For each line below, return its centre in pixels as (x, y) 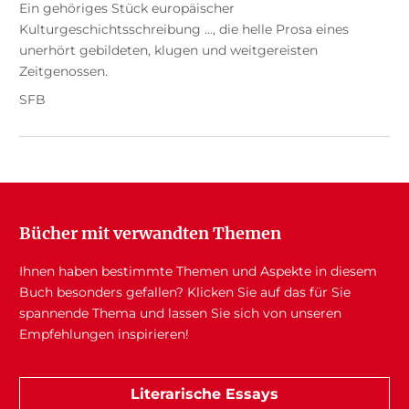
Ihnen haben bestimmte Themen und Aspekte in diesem (198, 271)
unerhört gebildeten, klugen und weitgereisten (168, 50)
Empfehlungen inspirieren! (104, 334)
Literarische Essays (204, 393)
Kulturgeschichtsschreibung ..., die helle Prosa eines (184, 29)
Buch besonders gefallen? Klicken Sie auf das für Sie (184, 292)
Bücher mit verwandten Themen (150, 233)
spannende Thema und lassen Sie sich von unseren (180, 313)
